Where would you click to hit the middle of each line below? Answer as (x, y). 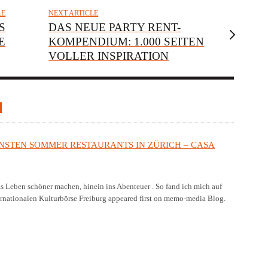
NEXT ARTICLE (74, 13)
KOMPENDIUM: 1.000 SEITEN (127, 41)
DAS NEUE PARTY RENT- (115, 27)
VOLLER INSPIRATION (109, 56)
